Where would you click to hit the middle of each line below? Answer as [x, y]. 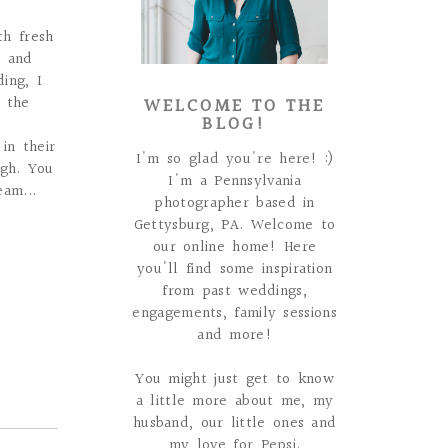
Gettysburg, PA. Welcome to [234, 226]
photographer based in [234, 204]
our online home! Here [234, 248]
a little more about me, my [234, 402]
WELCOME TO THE [235, 107]
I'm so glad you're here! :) [234, 160]
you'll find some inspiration [234, 270]
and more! [234, 336]
